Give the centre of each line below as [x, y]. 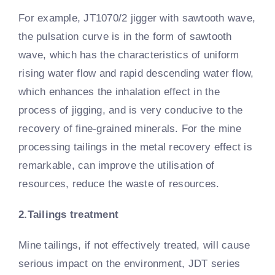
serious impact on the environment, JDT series [130, 263]
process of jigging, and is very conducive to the [131, 110]
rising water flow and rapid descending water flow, [136, 73]
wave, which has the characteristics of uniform [129, 55]
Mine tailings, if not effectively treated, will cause [134, 245]
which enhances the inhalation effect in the [119, 91]
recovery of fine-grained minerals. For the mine [130, 128]
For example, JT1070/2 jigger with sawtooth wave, [137, 18]
